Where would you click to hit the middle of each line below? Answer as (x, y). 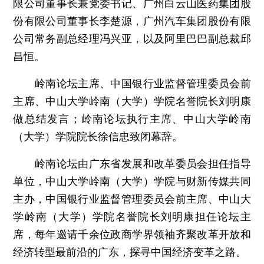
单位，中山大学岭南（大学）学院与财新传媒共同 (132, 181)
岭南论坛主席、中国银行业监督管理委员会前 (132, 83)
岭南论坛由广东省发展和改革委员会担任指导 (132, 163)
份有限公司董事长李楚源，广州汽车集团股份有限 (132, 21)
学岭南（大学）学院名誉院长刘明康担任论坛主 (132, 216)
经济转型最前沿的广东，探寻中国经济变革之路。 (130, 252)
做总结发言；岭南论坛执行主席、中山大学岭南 (132, 118)
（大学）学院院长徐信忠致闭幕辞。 (98, 136)
